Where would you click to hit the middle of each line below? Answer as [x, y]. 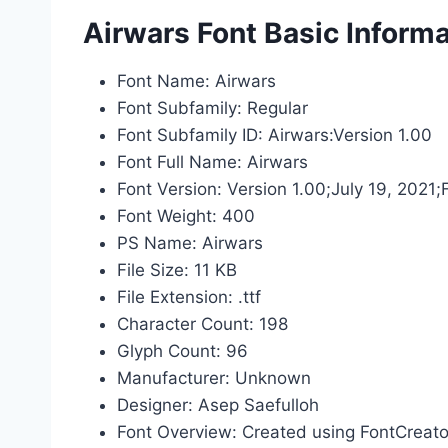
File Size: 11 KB [177, 270]
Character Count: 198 [202, 324]
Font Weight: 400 [186, 216]
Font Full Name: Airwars [212, 162]
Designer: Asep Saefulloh [218, 405]
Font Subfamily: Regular [212, 108]
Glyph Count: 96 [182, 351]
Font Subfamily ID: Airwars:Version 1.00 [274, 135]
